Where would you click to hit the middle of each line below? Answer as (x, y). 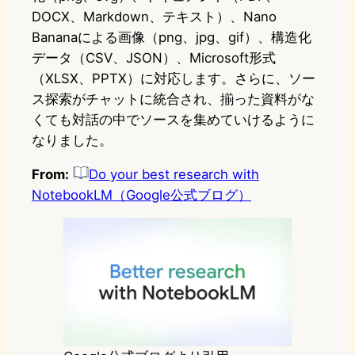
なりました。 (72, 141)
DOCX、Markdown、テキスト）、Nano (154, 17)
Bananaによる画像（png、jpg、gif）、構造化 (172, 38)
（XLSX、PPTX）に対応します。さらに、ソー (174, 79)
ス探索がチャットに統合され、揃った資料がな (173, 99)
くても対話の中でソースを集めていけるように (173, 120)
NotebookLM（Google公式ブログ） (141, 195)
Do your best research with (174, 175)
